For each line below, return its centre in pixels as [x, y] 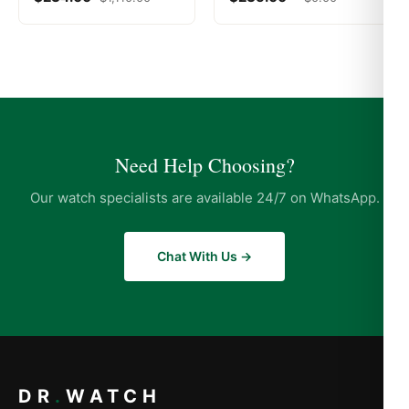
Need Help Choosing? [204, 165]
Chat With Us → [204, 257]
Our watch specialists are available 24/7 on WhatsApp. [204, 198]
